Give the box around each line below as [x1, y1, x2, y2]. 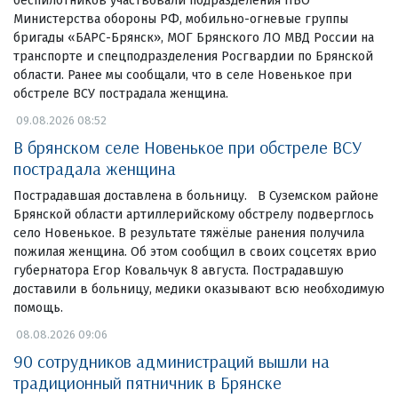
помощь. [13, 299, 63, 315]
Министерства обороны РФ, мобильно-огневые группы [13, 11, 348, 27]
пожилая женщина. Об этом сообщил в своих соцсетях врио [13, 243, 377, 259]
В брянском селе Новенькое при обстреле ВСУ [13, 135, 362, 158]
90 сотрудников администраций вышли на [13, 349, 330, 372]
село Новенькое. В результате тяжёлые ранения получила [13, 225, 364, 241]
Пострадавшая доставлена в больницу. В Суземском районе [13, 187, 378, 203]
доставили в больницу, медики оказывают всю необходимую [13, 281, 385, 297]
